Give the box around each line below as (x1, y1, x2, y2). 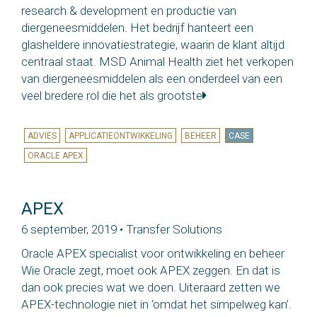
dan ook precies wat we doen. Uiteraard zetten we (21, 280, 280, 295)
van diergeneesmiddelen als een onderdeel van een (21, 71, 282, 86)
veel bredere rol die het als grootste (21, 88, 202, 103)
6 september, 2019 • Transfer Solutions (21, 222, 222, 237)
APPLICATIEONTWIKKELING (68, 130, 173, 141)
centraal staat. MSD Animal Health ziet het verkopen (21, 54, 294, 69)
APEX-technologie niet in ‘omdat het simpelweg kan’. (21, 297, 292, 312)
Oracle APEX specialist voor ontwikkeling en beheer (21, 246, 284, 261)
